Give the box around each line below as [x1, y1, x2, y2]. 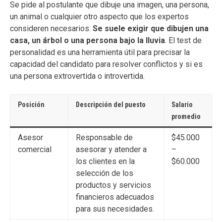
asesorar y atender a [76, 144, 147, 154]
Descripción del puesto [76, 100, 146, 109]
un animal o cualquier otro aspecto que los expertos [10, 11, 189, 21]
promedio [171, 112, 201, 120]
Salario [171, 100, 193, 109]
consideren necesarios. [10, 23, 93, 33]
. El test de [165, 35, 202, 45]
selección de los [76, 168, 133, 178]
